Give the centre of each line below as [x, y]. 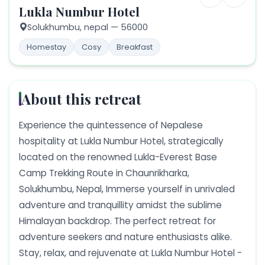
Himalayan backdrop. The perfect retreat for [117, 221]
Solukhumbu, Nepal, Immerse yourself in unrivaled [127, 189]
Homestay [46, 47]
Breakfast [135, 47]
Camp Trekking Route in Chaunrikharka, [104, 173]
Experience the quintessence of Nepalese [111, 125]
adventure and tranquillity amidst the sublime [120, 205]
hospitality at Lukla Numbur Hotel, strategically [121, 141]
